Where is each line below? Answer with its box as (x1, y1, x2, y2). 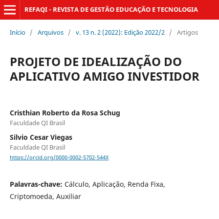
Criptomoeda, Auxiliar (9, 192, 81, 201)
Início (9, 27, 25, 37)
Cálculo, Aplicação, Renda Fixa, (64, 179, 165, 189)
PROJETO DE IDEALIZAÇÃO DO (9, 53, 182, 69)
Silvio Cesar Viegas (9, 132, 72, 142)
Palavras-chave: (9, 179, 65, 189)
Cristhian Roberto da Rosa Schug (9, 108, 120, 117)
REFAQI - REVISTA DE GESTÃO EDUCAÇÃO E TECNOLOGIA (24, 5, 198, 14)
